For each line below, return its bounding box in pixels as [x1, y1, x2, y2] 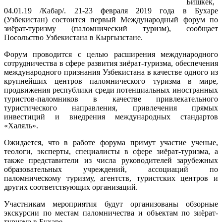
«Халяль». [4, 121, 38, 130]
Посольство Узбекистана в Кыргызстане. [4, 33, 143, 42]
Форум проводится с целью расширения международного [4, 50, 218, 58]
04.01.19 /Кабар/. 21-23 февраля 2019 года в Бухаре [4, 6, 218, 15]
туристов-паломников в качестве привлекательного [4, 94, 218, 103]
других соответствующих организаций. [4, 182, 138, 191]
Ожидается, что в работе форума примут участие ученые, [4, 138, 218, 147]
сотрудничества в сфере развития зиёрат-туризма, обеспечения [4, 58, 218, 67]
